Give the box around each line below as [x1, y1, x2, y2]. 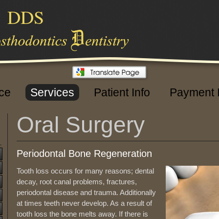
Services [30, 86, 74, 99]
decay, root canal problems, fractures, [17, 177, 137, 186]
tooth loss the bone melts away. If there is [17, 210, 148, 218]
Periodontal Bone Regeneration [17, 148, 152, 159]
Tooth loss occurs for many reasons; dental [17, 167, 154, 175]
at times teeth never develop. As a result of [17, 199, 152, 207]
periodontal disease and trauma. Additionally [17, 188, 156, 197]
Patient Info [94, 86, 150, 99]
